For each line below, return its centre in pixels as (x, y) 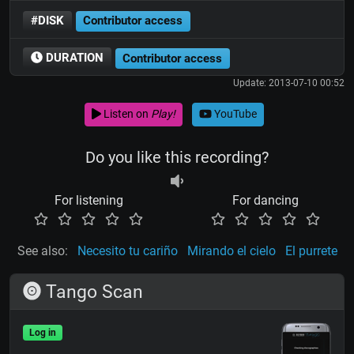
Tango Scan (92, 291)
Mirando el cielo (231, 250)
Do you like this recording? (177, 157)
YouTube (234, 114)
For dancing (265, 200)
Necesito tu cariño (127, 250)
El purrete (311, 250)
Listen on (126, 114)
